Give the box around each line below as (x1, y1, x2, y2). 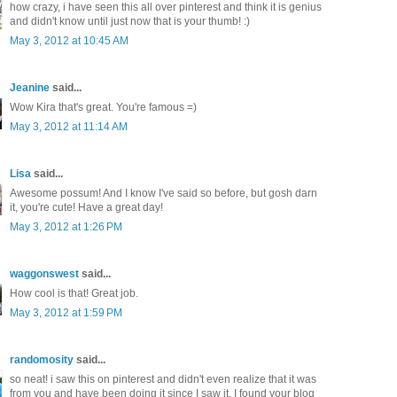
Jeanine (10, 82, 50, 95)
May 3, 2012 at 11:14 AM (10, 121, 128, 134)
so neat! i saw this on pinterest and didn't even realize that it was (10, 373, 316, 386)
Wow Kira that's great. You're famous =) (10, 101, 197, 114)
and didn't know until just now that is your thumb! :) (10, 15, 250, 28)
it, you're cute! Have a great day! (10, 201, 163, 214)
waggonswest (10, 268, 79, 281)
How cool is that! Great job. (10, 287, 138, 300)
